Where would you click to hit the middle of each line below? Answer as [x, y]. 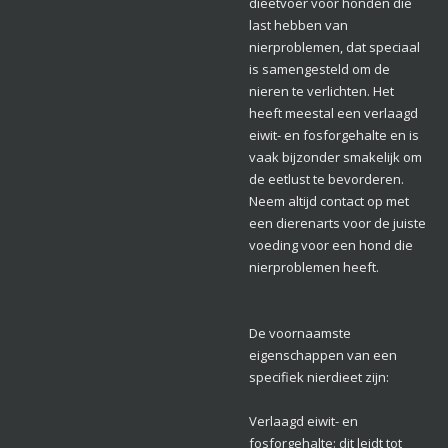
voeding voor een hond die [331, 245]
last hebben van [298, 25]
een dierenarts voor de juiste [337, 223]
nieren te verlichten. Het [321, 91]
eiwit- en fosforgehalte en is [334, 135]
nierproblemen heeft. [314, 267]
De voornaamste [300, 333]
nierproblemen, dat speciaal [334, 47]
